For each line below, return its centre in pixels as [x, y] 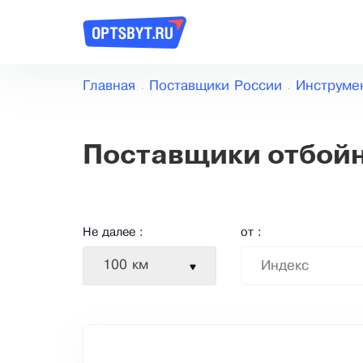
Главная [109, 87]
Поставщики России [216, 87]
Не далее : [113, 233]
